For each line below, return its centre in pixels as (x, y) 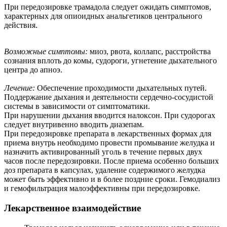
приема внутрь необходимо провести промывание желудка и (109, 143)
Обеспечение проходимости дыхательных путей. (122, 88)
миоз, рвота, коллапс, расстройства (149, 52)
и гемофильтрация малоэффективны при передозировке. (102, 188)
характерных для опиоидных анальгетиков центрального (103, 16)
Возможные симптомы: (46, 52)
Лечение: (21, 88)
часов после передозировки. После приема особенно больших (111, 161)
